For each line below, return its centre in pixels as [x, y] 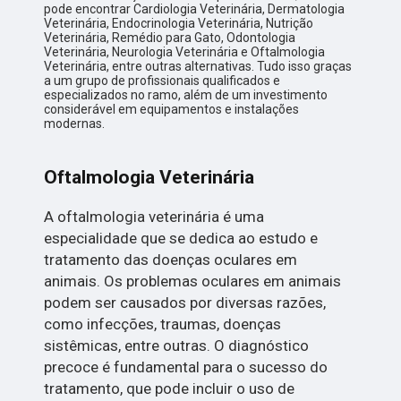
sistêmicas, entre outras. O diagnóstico [177, 346]
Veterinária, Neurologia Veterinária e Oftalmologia [185, 52]
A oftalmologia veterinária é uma [154, 217]
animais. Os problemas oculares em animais [193, 282]
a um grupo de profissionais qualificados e [162, 81]
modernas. [75, 124]
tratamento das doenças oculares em [171, 260]
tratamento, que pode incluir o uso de [170, 389]
